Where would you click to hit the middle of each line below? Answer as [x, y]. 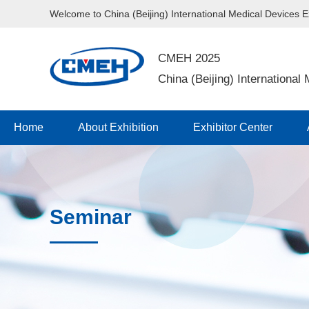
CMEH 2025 [189, 58]
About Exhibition [118, 127]
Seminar [91, 217]
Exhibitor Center [233, 127]
